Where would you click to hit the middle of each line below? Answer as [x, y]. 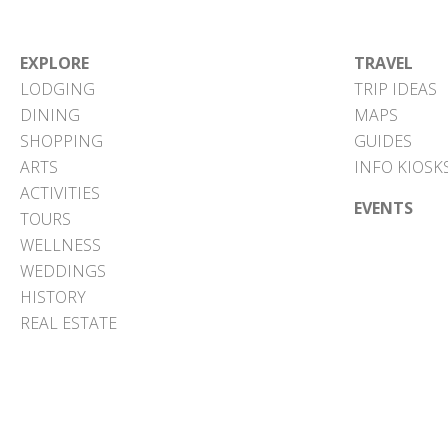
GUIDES [383, 141]
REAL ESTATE [68, 323]
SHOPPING [61, 141]
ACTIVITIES [60, 193]
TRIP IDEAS [396, 89]
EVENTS [384, 208]
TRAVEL [384, 63]
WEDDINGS [63, 271]
